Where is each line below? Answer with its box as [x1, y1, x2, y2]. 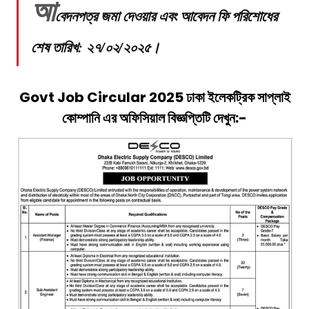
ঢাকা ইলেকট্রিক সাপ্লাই [186, 88, 290, 108]
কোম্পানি [62, 108, 100, 128]
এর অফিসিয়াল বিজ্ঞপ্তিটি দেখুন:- [100, 108, 247, 128]
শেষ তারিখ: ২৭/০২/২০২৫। [31, 37, 160, 58]
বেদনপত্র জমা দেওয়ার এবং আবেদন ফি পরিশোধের [55, 6, 277, 27]
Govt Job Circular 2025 [19, 88, 186, 108]
